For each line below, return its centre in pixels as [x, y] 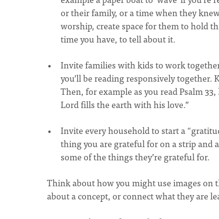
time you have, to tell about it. [119, 39]
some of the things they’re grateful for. [135, 157]
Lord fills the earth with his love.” [126, 104]
